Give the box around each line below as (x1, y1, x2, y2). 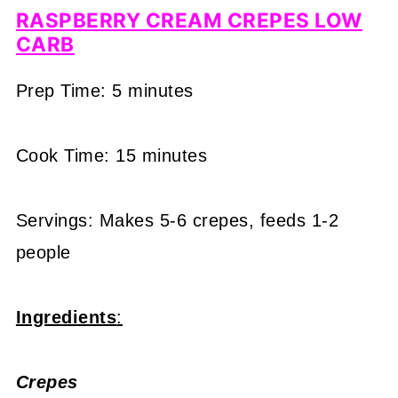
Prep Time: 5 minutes (15, 81, 194, 101)
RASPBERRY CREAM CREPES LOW (15, 8, 362, 33)
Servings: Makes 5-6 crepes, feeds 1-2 (15, 211, 339, 231)
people (15, 243, 71, 263)
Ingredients (15, 307, 117, 328)
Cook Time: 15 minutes (15, 146, 208, 166)
